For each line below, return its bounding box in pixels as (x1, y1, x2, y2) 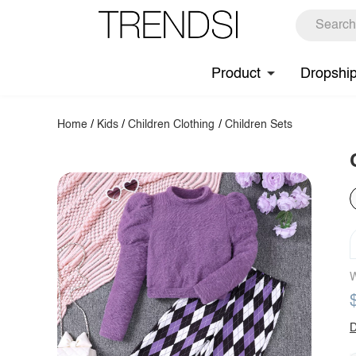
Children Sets (224, 119, 292, 130)
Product (211, 66, 261, 81)
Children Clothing (128, 119, 215, 130)
